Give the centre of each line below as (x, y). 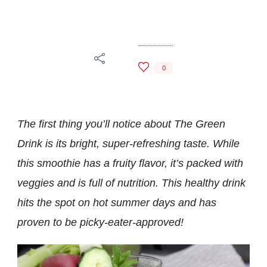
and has (197, 203)
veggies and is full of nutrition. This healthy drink (131, 183)
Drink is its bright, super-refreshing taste (112, 144)
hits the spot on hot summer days (96, 203)
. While (223, 144)
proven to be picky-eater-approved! (100, 223)
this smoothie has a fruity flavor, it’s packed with (130, 164)
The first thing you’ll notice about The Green (121, 124)
